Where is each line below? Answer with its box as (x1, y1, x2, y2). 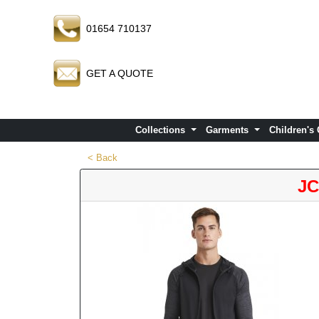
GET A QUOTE (86, 67, 153, 79)
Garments (206, 125, 252, 136)
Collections (135, 125, 189, 136)
